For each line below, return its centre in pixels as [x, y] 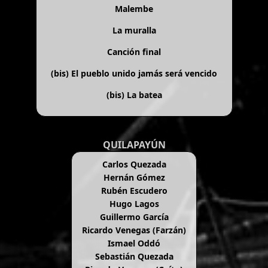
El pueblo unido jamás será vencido [144, 73]
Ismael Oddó [134, 243]
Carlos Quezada [134, 164]
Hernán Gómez [134, 177]
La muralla [134, 30]
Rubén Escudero [134, 190]
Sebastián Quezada [134, 256]
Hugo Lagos [134, 203]
